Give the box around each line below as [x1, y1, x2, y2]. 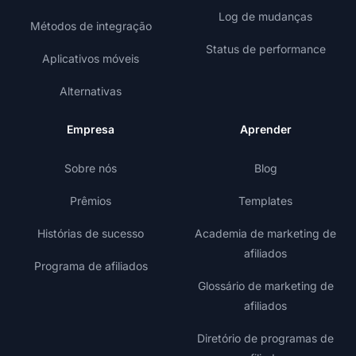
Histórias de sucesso [37, 226, 144, 241]
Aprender [239, 122, 292, 137]
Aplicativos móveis [42, 52, 139, 66]
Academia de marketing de [195, 226, 336, 241]
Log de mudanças [219, 10, 312, 24]
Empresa [67, 122, 114, 137]
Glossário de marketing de [197, 279, 334, 293]
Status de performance [205, 42, 326, 56]
